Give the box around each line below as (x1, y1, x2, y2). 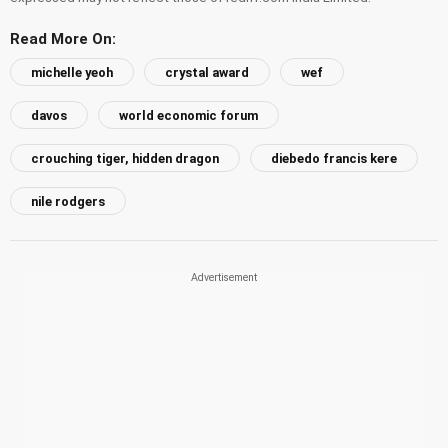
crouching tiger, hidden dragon (31, 150, 219, 166)
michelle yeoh (31, 64, 113, 80)
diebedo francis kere (271, 150, 397, 166)
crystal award (165, 64, 249, 80)
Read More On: (10, 29, 116, 48)
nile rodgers (31, 193, 105, 209)
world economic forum (119, 107, 258, 123)
